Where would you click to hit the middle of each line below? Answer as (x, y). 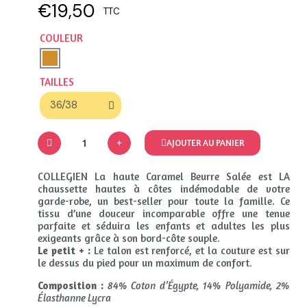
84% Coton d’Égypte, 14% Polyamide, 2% (199, 285)
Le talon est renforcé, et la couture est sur (190, 250)
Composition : (71, 285)
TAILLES (57, 82)
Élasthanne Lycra (74, 297)
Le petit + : (64, 250)
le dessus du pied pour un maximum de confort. (145, 262)
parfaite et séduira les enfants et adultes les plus (164, 225)
